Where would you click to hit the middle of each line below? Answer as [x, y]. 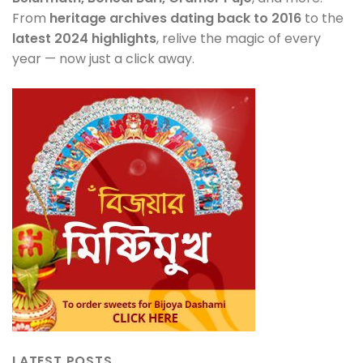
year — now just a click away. [103, 58]
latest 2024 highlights [84, 38]
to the [322, 18]
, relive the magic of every [239, 38]
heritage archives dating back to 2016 [175, 18]
